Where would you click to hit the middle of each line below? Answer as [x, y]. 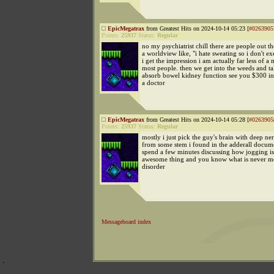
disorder [154, 166]
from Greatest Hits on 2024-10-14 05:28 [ [197, 120]
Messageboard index [126, 222]
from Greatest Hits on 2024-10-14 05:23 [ [197, 28]
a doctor [154, 83]
